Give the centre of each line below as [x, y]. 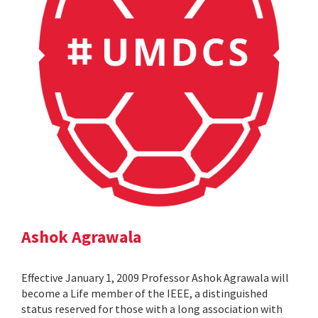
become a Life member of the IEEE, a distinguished [144, 293]
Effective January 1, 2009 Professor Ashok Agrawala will [155, 277]
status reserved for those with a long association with [152, 308]
